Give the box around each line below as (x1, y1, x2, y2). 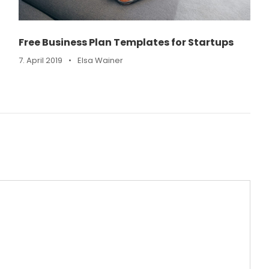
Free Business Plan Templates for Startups (18, 35, 234, 49)
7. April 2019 (18, 54, 62, 66)
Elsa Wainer (77, 54, 123, 66)
